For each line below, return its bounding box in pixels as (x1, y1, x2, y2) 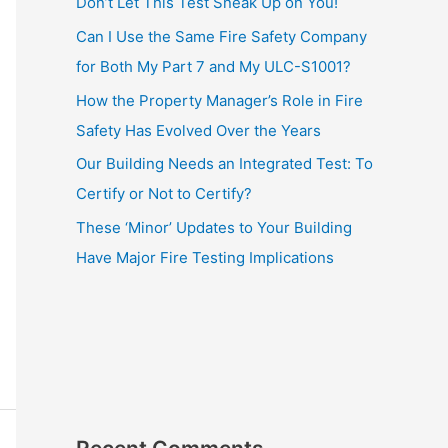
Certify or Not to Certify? (76, 184, 252, 204)
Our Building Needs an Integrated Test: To (76, 154, 373, 174)
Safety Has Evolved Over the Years (76, 120, 321, 140)
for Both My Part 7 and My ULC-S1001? (76, 56, 351, 76)
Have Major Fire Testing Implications (76, 248, 334, 267)
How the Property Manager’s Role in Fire (76, 90, 363, 110)
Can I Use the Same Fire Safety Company (76, 26, 367, 46)
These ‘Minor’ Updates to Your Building (76, 218, 352, 237)
